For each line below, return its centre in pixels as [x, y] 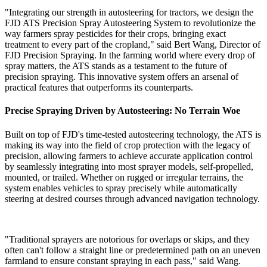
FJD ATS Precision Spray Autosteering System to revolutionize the [130, 23]
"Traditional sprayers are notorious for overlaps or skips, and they [127, 239]
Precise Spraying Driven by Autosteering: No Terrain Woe [122, 111]
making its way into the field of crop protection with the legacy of [128, 145]
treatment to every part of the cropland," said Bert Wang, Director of [133, 45]
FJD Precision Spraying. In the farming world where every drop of [130, 55]
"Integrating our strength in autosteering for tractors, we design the [129, 13]
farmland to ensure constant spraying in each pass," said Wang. [123, 260]
